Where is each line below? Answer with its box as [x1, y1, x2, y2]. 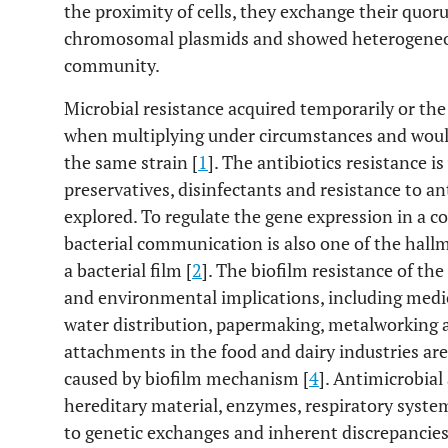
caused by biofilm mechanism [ [64, 366, 309, 390]
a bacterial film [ [64, 258, 192, 282]
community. [64, 53, 160, 77]
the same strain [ [64, 150, 198, 174]
